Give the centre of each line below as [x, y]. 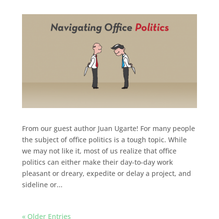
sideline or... [42, 185]
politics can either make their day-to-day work [97, 162]
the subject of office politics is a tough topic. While [104, 140]
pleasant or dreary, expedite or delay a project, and [106, 174]
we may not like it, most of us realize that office [99, 151]
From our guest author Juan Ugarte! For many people [108, 129]
